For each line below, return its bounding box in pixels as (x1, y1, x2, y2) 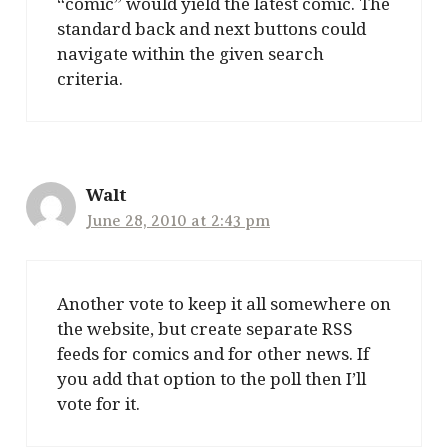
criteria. (57, 66, 123, 90)
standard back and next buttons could (57, 16, 366, 40)
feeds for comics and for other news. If (57, 342, 369, 366)
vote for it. (57, 392, 140, 416)
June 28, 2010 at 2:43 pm (86, 211, 270, 230)
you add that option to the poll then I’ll (57, 367, 366, 391)
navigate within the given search (57, 41, 324, 65)
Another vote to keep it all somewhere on (57, 292, 391, 316)
